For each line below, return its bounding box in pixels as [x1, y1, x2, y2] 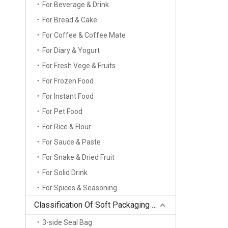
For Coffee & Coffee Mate [42, 31, 126, 39]
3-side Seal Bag [42, 218, 92, 226]
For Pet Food [42, 107, 82, 116]
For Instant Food [42, 92, 94, 100]
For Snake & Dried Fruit [42, 153, 115, 161]
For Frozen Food [42, 77, 94, 85]
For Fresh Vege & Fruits [42, 62, 116, 70]
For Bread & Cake [42, 16, 97, 24]
